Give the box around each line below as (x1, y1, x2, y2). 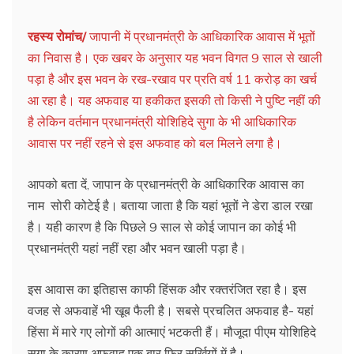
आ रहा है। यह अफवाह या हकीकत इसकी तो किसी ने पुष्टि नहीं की (28, 92, 321, 109)
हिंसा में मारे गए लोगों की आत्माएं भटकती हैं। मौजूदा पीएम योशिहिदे (28, 324, 316, 341)
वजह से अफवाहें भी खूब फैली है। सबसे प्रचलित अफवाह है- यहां (28, 303, 314, 319)
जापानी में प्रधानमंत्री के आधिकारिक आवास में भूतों (86, 28, 315, 45)
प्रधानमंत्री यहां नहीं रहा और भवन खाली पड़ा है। (28, 240, 250, 257)
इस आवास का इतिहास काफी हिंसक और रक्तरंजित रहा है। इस (28, 281, 307, 298)
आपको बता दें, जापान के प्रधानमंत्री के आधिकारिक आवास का (28, 176, 304, 193)
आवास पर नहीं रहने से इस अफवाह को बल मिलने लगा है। (28, 135, 285, 152)
